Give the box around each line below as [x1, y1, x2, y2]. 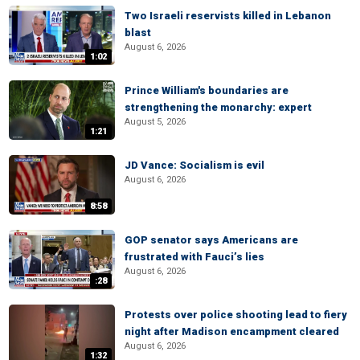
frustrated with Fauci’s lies [125, 251, 264, 263]
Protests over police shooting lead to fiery [125, 309, 347, 321]
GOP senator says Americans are [125, 234, 298, 246]
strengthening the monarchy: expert [125, 101, 312, 113]
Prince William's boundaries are [125, 84, 288, 96]
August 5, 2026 [125, 117, 186, 127]
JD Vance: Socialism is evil [125, 159, 264, 171]
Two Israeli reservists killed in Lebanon [125, 10, 331, 22]
